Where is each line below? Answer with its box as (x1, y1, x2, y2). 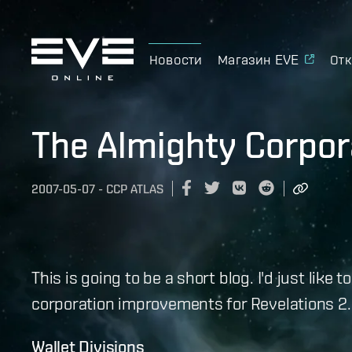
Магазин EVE (218, 50, 299, 68)
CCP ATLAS (106, 181, 163, 197)
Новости (149, 50, 203, 68)
